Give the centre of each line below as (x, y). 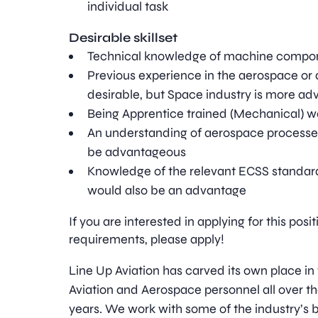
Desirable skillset (124, 38)
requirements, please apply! (147, 239)
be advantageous (137, 152)
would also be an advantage (167, 190)
